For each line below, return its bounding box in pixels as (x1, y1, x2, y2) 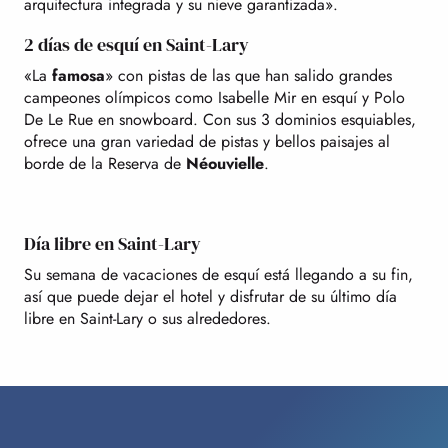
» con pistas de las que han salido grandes (105, 63, 392, 87)
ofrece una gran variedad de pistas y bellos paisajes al (24, 129, 390, 153)
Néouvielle (186, 151, 264, 175)
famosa (52, 63, 105, 87)
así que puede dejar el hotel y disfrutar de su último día (24, 284, 397, 308)
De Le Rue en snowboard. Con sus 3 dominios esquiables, (24, 107, 416, 131)
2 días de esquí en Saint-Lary (24, 31, 249, 57)
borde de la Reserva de (24, 151, 186, 175)
